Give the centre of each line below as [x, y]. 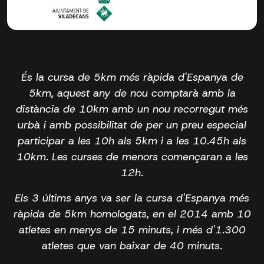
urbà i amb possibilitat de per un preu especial [132, 125]
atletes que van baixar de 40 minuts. [132, 245]
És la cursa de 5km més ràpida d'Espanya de [132, 77]
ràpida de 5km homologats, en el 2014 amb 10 [132, 214]
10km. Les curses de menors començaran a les [132, 156]
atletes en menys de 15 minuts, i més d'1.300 [132, 230]
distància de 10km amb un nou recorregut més [132, 109]
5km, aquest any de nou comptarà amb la [132, 93]
